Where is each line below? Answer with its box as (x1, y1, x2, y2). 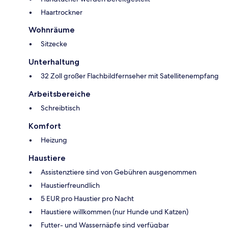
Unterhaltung (28, 57, 79, 67)
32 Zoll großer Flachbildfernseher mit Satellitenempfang (41, 71, 219, 81)
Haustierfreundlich (41, 181, 100, 190)
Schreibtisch (41, 103, 80, 113)
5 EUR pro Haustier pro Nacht (41, 194, 134, 204)
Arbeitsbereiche (28, 89, 91, 99)
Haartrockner (41, 8, 82, 17)
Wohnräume (28, 25, 75, 35)
